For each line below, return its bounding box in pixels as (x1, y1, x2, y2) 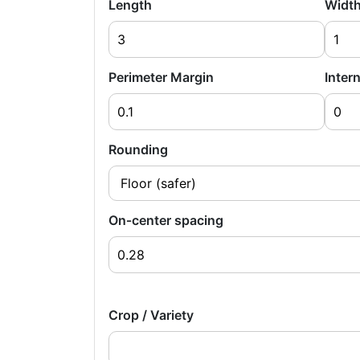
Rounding (108, 141, 168, 157)
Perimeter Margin (108, 69, 214, 85)
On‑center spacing (108, 212, 223, 228)
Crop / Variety (108, 307, 194, 323)
